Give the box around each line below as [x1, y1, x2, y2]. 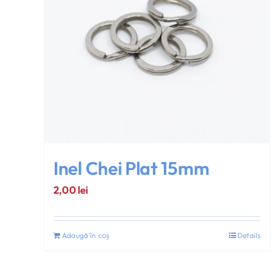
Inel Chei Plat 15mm [53, 157, 209, 180]
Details [237, 231, 261, 240]
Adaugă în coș [62, 231, 110, 240]
